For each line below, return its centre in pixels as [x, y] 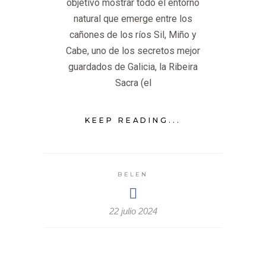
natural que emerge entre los [133, 19]
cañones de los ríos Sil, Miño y [133, 35]
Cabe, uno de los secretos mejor [133, 51]
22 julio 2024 [133, 211]
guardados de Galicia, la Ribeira [133, 67]
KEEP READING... [133, 121]
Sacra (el [133, 83]
